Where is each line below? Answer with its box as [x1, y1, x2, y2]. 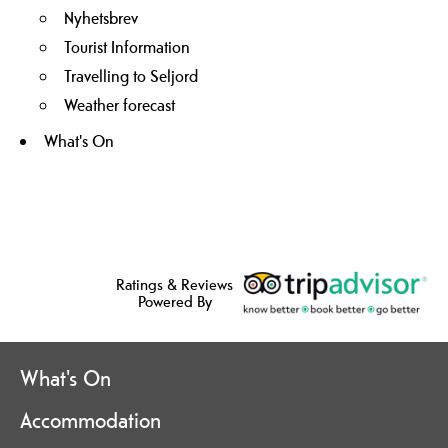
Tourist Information [64, 36, 190, 58]
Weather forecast [64, 94, 175, 116]
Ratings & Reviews [116, 274, 233, 296]
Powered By [137, 291, 212, 313]
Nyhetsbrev [64, 7, 138, 29]
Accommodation [20, 405, 161, 434]
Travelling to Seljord [64, 65, 198, 87]
